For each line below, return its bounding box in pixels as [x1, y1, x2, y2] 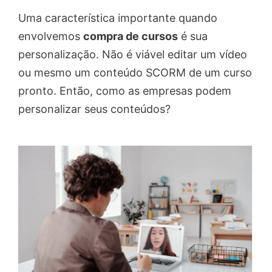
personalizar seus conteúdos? [18, 103, 171, 116]
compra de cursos [83, 30, 178, 43]
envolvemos [18, 30, 83, 43]
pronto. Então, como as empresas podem [18, 84, 231, 98]
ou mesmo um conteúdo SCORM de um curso [18, 66, 252, 80]
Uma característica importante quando [18, 12, 217, 25]
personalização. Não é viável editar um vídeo [18, 48, 247, 61]
